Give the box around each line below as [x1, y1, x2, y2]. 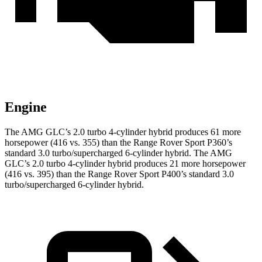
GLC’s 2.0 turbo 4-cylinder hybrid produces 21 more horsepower [5, 158, 246, 169]
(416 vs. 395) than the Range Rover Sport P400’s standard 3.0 [5, 169, 234, 180]
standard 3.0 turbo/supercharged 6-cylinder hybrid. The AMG [5, 148, 232, 158]
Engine [5, 99, 47, 115]
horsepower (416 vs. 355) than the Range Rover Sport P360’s [5, 137, 232, 148]
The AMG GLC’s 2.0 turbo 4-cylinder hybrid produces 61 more [5, 127, 241, 137]
